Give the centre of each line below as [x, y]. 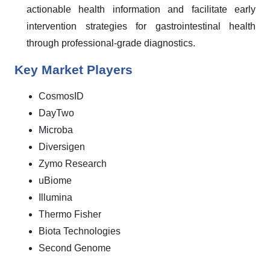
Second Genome [75, 248]
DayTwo [56, 113]
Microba [56, 130]
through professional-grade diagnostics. [111, 43]
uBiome [55, 181]
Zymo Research [73, 164]
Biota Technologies [80, 231]
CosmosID [61, 96]
